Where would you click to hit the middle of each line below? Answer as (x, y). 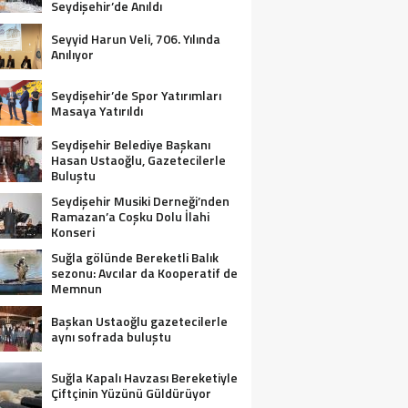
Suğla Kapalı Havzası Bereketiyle (144, 377)
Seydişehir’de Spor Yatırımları (136, 95)
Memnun (76, 288)
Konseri (73, 232)
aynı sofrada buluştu (111, 337)
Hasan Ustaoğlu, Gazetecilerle (138, 160)
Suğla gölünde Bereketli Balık (135, 257)
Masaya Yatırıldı (97, 111)
